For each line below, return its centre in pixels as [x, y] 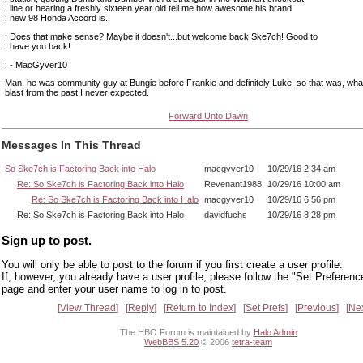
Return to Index [200, 307]
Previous [317, 307]
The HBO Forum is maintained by [186, 333]
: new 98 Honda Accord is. [56, 18]
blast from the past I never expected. [77, 93]
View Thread [88, 307]
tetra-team [252, 342]
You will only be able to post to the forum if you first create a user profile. [172, 264]
